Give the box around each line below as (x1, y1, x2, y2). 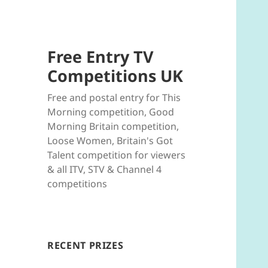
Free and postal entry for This (47, 91, 181, 105)
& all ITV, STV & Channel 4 (47, 163, 162, 176)
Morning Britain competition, (47, 120, 179, 133)
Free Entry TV (47, 45, 154, 68)
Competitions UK (47, 65, 184, 87)
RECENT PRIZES (47, 239, 124, 252)
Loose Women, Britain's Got (47, 134, 173, 148)
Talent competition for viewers (47, 148, 186, 162)
